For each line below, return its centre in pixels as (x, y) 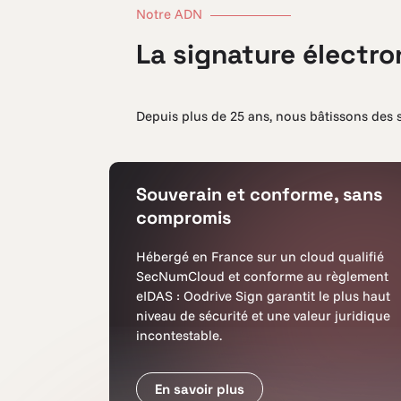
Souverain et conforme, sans (259, 194)
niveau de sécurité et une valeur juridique (263, 316)
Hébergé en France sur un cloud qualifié (260, 256)
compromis (183, 218)
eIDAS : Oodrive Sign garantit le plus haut (263, 296)
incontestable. (179, 335)
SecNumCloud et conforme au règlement (262, 276)
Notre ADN (171, 14)
